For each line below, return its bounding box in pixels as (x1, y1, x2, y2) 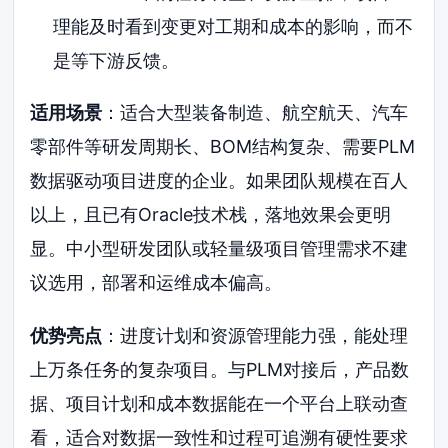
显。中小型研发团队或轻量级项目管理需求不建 (30, 237, 409, 259)
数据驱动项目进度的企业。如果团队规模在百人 (30, 169, 409, 191)
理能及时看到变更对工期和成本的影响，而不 (52, 15, 413, 37)
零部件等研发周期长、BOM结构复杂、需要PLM (30, 135, 416, 157)
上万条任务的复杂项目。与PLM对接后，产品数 (30, 359, 410, 381)
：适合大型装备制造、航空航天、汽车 (102, 101, 409, 123)
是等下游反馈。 (52, 49, 179, 71)
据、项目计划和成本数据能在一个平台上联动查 (30, 393, 409, 415)
